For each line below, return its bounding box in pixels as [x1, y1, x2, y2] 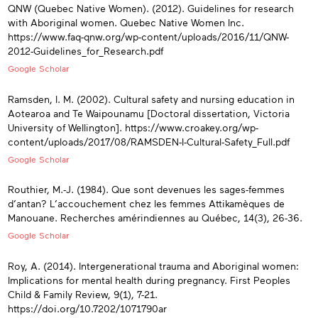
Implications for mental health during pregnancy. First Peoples [8, 273, 290, 286]
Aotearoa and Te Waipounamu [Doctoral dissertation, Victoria [8, 106, 290, 119]
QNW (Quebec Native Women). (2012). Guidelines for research [8, 2, 294, 15]
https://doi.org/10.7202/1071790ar [8, 302, 167, 314]
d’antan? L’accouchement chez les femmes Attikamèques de [8, 197, 285, 210]
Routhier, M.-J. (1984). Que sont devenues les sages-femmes [8, 183, 285, 196]
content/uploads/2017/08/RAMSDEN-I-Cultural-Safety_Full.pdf [8, 135, 290, 148]
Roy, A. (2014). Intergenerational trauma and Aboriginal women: [8, 259, 299, 272]
